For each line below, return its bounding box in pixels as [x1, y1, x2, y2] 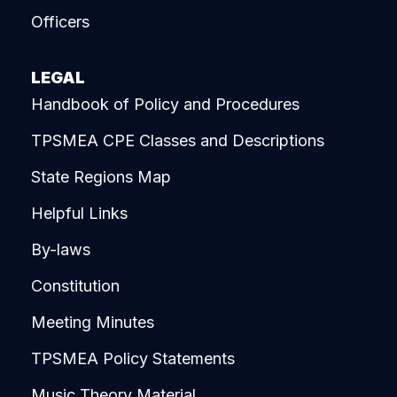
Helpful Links [31, 204, 128, 223]
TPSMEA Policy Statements [31, 349, 235, 369]
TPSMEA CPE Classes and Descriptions [31, 131, 324, 151]
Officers [31, 12, 90, 31]
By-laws [31, 240, 90, 260]
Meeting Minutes [31, 313, 154, 332]
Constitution [31, 276, 120, 296]
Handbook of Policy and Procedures [31, 95, 300, 114]
